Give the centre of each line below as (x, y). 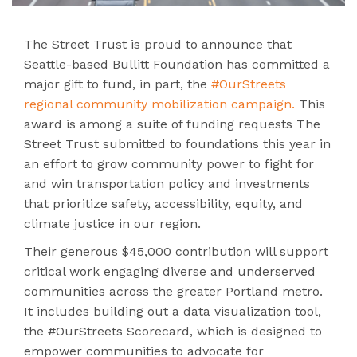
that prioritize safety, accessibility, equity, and (163, 203)
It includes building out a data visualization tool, (173, 311)
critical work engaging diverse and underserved (170, 271)
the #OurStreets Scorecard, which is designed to (173, 331)
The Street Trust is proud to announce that (158, 44)
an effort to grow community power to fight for (169, 163)
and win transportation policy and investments (167, 183)
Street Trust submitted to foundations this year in (177, 143)
